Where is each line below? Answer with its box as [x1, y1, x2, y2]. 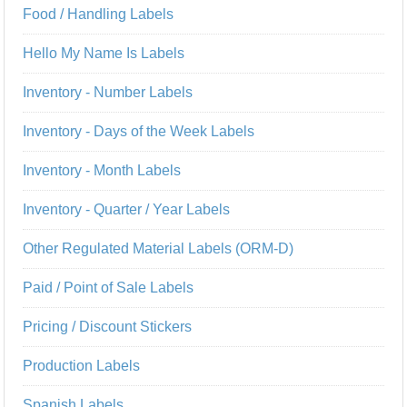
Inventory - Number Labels [23, 84, 194, 100]
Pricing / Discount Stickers [23, 318, 193, 334]
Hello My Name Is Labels [23, 45, 185, 61]
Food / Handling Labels [23, 5, 174, 22]
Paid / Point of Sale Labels [23, 279, 194, 295]
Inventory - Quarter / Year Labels [23, 201, 231, 217]
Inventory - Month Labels [23, 162, 182, 178]
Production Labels [23, 357, 141, 373]
